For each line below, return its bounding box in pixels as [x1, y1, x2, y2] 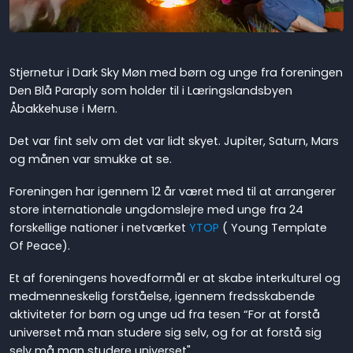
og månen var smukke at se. [9, 151, 175, 167]
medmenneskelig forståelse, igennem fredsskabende [9, 288, 315, 304]
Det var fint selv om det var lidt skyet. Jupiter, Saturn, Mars [9, 133, 339, 149]
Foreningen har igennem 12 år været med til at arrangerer [9, 184, 336, 199]
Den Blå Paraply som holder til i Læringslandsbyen [9, 83, 292, 98]
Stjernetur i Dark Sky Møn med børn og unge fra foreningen [9, 65, 343, 80]
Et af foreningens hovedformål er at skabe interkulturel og [9, 270, 340, 286]
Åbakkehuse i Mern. [9, 101, 117, 117]
